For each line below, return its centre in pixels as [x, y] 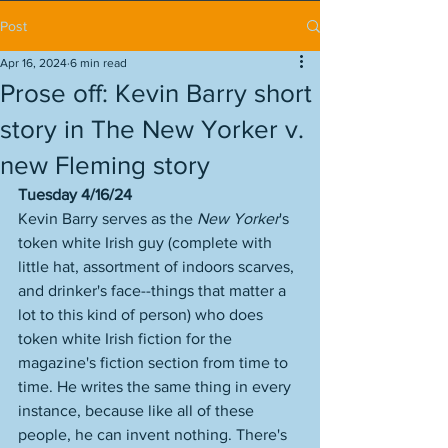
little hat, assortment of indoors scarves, [158, 266]
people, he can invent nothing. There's [154, 434]
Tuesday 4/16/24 [75, 194]
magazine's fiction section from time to [155, 362]
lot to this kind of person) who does [142, 314]
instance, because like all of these [138, 410]
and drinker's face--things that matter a [154, 290]
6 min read [98, 63]
